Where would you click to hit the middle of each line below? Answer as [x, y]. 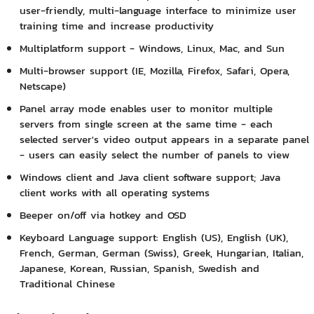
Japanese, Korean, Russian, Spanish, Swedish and [139, 268]
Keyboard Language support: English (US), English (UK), [153, 238]
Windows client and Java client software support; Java [150, 177]
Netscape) [42, 86]
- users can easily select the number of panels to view [154, 155]
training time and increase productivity [116, 26]
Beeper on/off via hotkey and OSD [103, 215]
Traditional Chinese [67, 284]
